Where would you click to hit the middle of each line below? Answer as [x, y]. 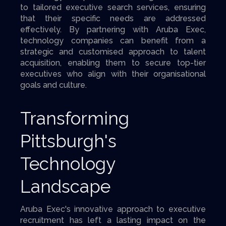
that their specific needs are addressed [113, 18]
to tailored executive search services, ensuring [113, 7]
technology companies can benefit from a [113, 41]
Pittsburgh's [68, 141]
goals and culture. [53, 85]
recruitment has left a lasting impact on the [113, 220]
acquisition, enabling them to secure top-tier [113, 63]
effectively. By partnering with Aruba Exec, [113, 30]
